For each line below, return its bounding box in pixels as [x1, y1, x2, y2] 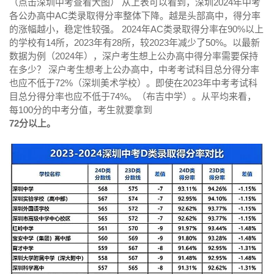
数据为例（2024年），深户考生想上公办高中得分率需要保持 [9, 50, 258, 61]
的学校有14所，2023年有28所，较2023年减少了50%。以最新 [9, 37, 260, 48]
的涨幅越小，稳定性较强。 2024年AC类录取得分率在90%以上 [9, 23, 264, 34]
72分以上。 [9, 117, 56, 128]
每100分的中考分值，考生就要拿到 [9, 104, 152, 115]
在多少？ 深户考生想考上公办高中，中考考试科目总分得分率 [9, 64, 259, 75]
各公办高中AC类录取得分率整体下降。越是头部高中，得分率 [9, 10, 261, 21]
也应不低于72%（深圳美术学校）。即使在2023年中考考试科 [9, 77, 257, 88]
